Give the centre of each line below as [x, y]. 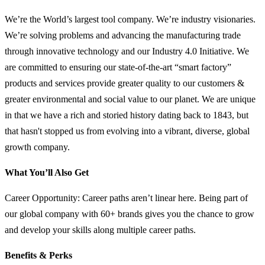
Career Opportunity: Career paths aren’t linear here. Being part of [126, 198]
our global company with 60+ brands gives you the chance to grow [130, 214]
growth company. [37, 147]
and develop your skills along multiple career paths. [100, 230]
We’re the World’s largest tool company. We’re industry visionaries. [130, 20]
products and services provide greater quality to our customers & [125, 83]
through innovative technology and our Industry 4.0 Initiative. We [127, 51]
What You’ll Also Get [47, 173]
